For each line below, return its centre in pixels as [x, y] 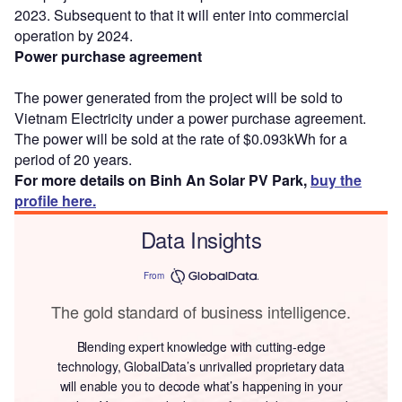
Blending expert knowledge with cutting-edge [201, 346]
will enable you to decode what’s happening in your [201, 385]
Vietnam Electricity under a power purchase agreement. [190, 118]
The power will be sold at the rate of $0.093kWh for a [181, 138]
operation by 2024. [74, 35]
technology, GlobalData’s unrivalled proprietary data [201, 366]
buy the [336, 179]
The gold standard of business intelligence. [201, 311]
